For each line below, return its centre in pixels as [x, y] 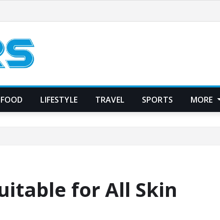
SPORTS [157, 99]
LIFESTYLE [59, 99]
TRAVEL [110, 99]
